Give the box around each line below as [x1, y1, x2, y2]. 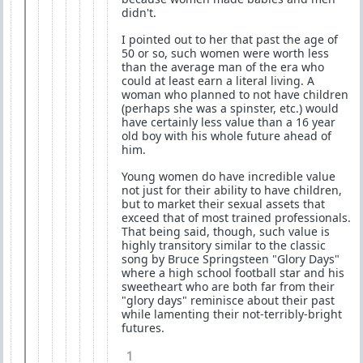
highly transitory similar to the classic [122, 237, 326, 253]
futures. [122, 320, 164, 335]
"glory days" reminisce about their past [122, 293, 335, 308]
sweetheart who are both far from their [122, 279, 335, 294]
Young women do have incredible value [122, 169, 335, 184]
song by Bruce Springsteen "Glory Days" [122, 251, 340, 267]
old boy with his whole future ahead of [122, 128, 331, 143]
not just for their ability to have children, [122, 182, 342, 198]
